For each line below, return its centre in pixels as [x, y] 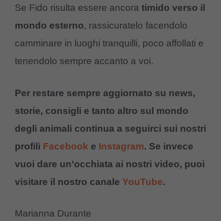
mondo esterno [49, 26]
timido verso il [173, 8]
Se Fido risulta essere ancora [78, 8]
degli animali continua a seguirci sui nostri [110, 128]
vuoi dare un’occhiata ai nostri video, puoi [110, 164]
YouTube [143, 182]
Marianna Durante [53, 214]
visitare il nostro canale [69, 182]
